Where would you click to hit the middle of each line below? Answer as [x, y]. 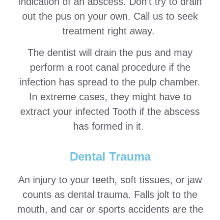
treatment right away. [110, 31]
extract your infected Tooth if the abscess [110, 112]
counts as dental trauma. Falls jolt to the [110, 194]
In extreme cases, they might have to [110, 97]
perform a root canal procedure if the [110, 68]
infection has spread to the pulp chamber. [110, 82]
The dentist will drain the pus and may [110, 53]
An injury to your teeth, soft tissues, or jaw [110, 179]
